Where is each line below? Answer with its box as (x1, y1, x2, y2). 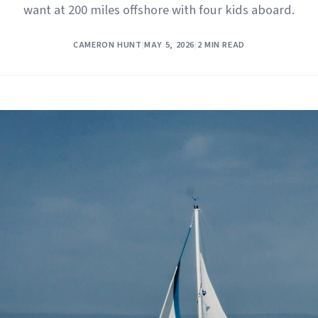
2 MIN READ (197, 38, 245, 51)
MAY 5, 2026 (144, 38, 195, 51)
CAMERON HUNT (73, 38, 142, 51)
